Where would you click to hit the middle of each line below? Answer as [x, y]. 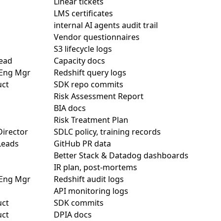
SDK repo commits [89, 84]
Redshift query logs [90, 73]
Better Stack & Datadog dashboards [121, 155]
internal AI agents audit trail [106, 25]
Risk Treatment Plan [91, 120]
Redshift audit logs [89, 179]
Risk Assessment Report [99, 96]
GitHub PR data [82, 144]
